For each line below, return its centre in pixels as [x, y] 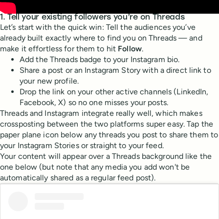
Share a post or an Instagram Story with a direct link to [115, 70]
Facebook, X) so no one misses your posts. [94, 103]
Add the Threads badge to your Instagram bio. [100, 60]
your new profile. [49, 81]
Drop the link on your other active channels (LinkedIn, [114, 92]
